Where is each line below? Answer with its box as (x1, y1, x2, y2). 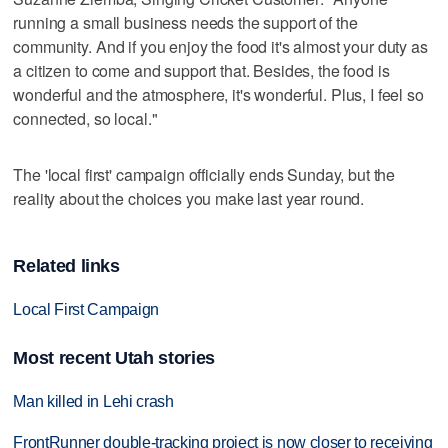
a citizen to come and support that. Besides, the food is (13, 58, 390, 82)
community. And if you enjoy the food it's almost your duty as (13, 34, 428, 58)
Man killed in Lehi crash (13, 392, 174, 410)
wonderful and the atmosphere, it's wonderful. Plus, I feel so (13, 82, 424, 106)
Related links (13, 256, 120, 277)
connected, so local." (13, 106, 158, 130)
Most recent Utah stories (13, 347, 215, 368)
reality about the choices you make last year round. (13, 186, 365, 210)
